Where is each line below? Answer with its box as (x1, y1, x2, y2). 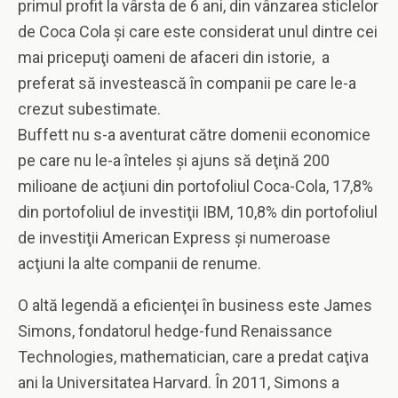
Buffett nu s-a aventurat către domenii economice (18, 125, 370, 144)
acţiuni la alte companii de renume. (18, 254, 261, 273)
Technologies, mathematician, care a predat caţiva (18, 347, 369, 366)
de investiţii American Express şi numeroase (18, 228, 330, 247)
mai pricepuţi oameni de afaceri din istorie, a (18, 48, 330, 67)
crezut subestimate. (18, 99, 161, 118)
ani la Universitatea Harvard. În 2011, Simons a (18, 373, 339, 392)
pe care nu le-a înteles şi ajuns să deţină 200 (18, 151, 330, 170)
